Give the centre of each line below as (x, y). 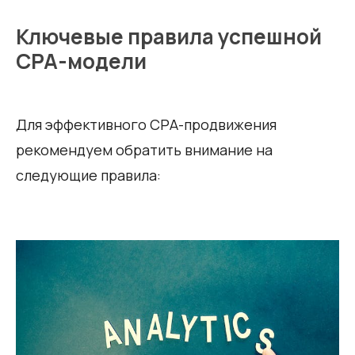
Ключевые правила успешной (169, 36)
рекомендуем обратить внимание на (144, 149)
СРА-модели (81, 61)
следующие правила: (88, 175)
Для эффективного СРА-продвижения (146, 124)
